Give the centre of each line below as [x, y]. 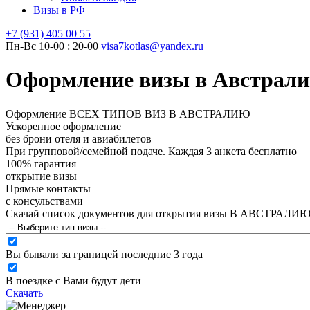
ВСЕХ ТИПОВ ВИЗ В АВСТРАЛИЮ [159, 113]
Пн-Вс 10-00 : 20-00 [52, 46]
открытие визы [41, 176]
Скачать [24, 293]
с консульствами [44, 201]
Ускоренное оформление [63, 126]
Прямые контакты [48, 188]
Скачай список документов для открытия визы [118, 213]
